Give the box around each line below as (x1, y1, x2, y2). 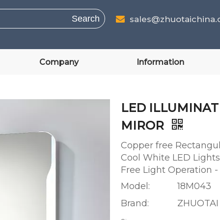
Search (71, 13, 100, 24)
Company (39, 57, 79, 67)
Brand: (121, 198, 149, 209)
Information (137, 57, 184, 67)
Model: (121, 181, 150, 192)
